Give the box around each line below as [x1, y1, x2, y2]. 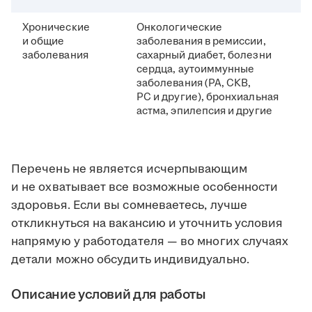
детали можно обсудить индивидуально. [11, 251, 249, 268]
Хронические [22, 19, 90, 35]
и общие [22, 33, 65, 49]
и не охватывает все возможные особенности [11, 178, 279, 196]
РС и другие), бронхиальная [136, 89, 279, 104]
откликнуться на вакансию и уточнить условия [11, 214, 283, 232]
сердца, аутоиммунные [136, 61, 255, 77]
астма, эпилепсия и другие [136, 103, 272, 118]
